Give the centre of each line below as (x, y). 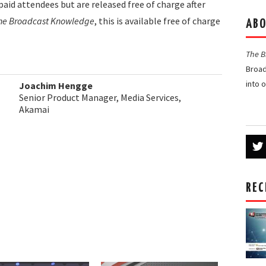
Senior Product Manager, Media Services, (100, 98)
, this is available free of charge (157, 21)
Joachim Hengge (56, 86)
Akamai (34, 110)
